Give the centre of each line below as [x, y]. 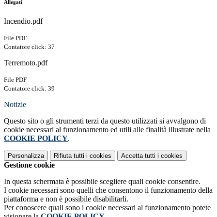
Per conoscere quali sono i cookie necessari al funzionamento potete [107, 208]
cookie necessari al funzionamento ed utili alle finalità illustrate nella [107, 130]
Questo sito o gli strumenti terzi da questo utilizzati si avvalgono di [105, 121]
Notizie [15, 105]
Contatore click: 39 [29, 89]
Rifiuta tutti [69, 156]
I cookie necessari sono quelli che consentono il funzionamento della [108, 190]
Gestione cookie [29, 165]
